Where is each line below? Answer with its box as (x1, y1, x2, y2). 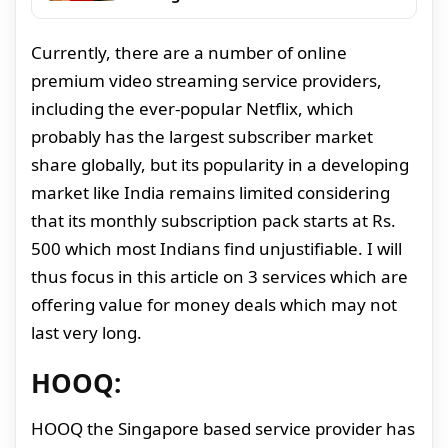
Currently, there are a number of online (31, 40, 347, 64)
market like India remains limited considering (31, 180, 390, 204)
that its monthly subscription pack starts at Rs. (31, 208, 396, 232)
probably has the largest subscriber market (31, 124, 373, 148)
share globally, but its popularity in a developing (31, 152, 409, 176)
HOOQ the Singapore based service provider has (31, 416, 415, 440)
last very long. (31, 320, 142, 344)
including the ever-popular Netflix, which (31, 96, 354, 120)
